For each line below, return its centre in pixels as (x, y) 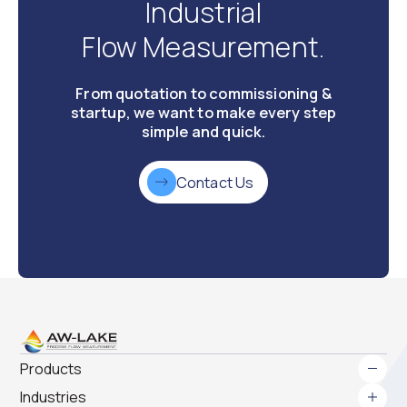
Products (51, 368)
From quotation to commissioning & (203, 94)
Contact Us (215, 182)
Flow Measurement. (203, 47)
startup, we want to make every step (203, 113)
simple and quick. (203, 132)
